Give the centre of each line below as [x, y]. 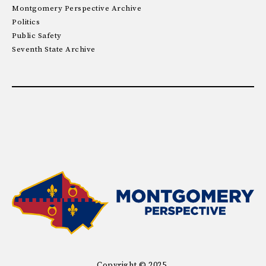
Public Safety [37, 35]
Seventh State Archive [54, 49]
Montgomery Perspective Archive [77, 8]
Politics [26, 22]
